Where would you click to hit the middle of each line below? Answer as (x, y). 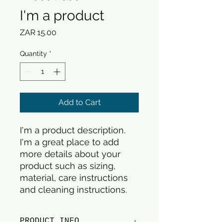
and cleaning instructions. (73, 190)
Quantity (33, 54)
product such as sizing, (68, 166)
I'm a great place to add (69, 142)
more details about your (70, 154)
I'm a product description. (73, 130)
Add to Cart (79, 102)
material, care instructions (74, 178)
